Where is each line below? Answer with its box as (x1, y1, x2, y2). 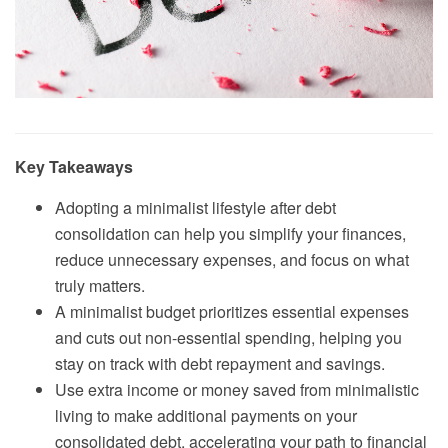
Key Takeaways (15, 155, 133, 179)
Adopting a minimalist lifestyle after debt (55, 196, 336, 220)
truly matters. (55, 274, 145, 298)
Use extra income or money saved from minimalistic (55, 378, 419, 402)
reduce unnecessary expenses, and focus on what (55, 248, 409, 272)
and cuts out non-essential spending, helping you (55, 326, 402, 350)
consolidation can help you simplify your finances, (55, 222, 406, 246)
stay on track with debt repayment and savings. (55, 352, 385, 376)
